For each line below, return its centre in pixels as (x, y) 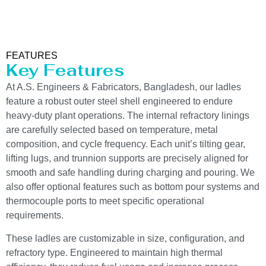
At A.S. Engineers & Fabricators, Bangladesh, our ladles (123, 87)
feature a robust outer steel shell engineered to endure (119, 102)
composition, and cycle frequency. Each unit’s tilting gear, (126, 144)
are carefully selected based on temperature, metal (112, 130)
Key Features (65, 70)
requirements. (35, 216)
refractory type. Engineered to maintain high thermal (114, 252)
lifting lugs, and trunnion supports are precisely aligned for (127, 159)
